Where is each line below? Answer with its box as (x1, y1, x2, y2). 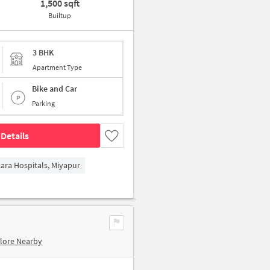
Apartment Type (33, 62, 82, 72)
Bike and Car (32, 83, 77, 94)
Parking (32, 99, 55, 108)
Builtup (48, 11, 72, 20)
